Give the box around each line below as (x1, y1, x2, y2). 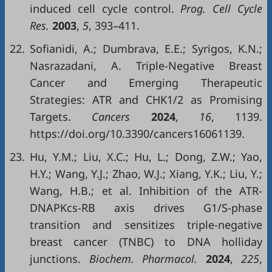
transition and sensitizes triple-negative (30, 217, 262, 232)
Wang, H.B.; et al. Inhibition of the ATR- (30, 183, 262, 198)
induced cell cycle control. (30, 1, 174, 16)
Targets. (30, 109, 71, 124)
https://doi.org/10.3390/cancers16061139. (30, 126, 245, 141)
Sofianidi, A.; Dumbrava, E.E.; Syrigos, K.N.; (30, 41, 262, 56)
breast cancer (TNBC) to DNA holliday (30, 234, 262, 249)
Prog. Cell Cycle (174, 1, 262, 16)
